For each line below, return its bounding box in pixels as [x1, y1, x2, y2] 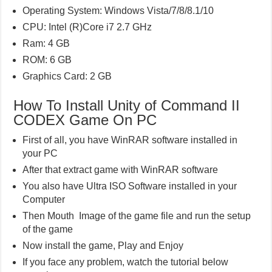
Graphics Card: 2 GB [22, 70, 112, 81]
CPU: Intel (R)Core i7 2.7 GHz [22, 21, 152, 32]
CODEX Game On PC [13, 111, 157, 128]
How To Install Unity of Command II [13, 97, 240, 114]
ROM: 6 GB [22, 54, 72, 65]
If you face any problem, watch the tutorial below [22, 256, 229, 267]
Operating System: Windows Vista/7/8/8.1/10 [22, 5, 214, 16]
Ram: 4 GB [22, 38, 70, 49]
